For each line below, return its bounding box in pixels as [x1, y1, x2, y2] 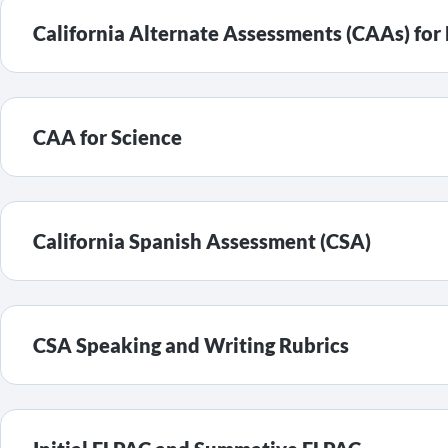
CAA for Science [33, 125, 182, 149]
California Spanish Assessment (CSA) [33, 229, 371, 253]
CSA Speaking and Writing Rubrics [33, 333, 349, 357]
